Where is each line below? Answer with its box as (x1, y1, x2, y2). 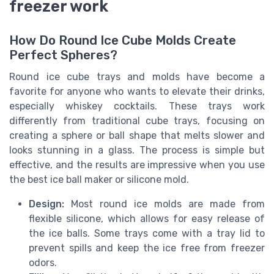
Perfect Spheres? (9, 47, 117, 62)
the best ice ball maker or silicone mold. (9, 173, 189, 185)
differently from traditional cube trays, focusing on (9, 114, 265, 127)
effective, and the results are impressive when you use (9, 158, 265, 171)
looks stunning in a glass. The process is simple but (9, 144, 265, 156)
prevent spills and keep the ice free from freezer (29, 242, 265, 254)
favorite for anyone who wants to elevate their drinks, (9, 85, 265, 97)
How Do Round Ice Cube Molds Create (9, 32, 236, 48)
